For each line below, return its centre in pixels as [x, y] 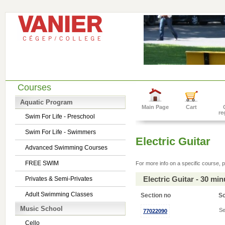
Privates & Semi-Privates [59, 179]
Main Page [155, 107]
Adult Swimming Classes [59, 194]
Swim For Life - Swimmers [61, 132]
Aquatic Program [46, 102]
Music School [41, 209]
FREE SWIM [42, 163]
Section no [156, 195]
